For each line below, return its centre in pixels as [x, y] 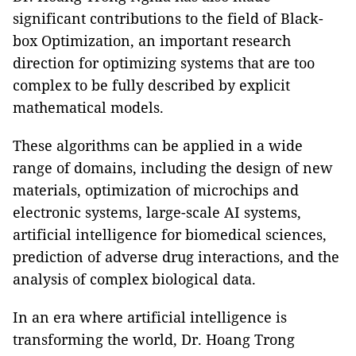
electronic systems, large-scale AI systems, [157, 212]
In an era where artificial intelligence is [150, 317]
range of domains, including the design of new [173, 167]
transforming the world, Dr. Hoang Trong [154, 339]
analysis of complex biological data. [134, 279]
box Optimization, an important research [152, 40]
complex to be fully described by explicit [151, 85]
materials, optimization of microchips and [156, 190]
